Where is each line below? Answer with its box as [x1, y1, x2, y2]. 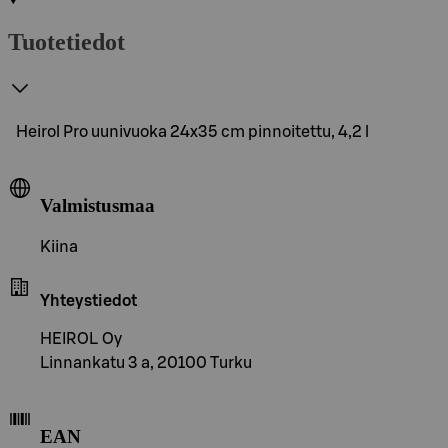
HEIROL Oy [40, 331, 122, 348]
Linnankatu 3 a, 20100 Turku [40, 355, 252, 372]
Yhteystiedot [40, 293, 137, 310]
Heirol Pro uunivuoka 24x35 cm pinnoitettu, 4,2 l [16, 123, 369, 140]
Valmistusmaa [40, 194, 155, 216]
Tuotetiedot [8, 28, 125, 55]
